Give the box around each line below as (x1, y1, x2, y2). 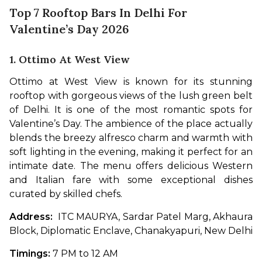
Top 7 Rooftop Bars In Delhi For (9, 5, 187, 20)
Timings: (9, 248, 53, 260)
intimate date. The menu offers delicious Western (9, 160, 253, 172)
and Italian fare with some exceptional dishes (9, 174, 253, 186)
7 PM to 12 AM (53, 248, 118, 260)
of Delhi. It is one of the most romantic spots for (9, 104, 253, 116)
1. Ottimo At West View (9, 53, 129, 67)
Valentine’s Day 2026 (9, 22, 129, 37)
